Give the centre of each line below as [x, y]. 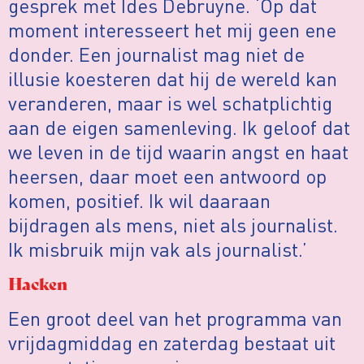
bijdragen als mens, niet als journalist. [173, 224]
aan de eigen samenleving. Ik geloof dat [179, 127]
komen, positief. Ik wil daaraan [139, 200]
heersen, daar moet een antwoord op [167, 175]
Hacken [38, 283]
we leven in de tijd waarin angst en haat [178, 151]
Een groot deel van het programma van [175, 318]
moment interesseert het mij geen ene [172, 29]
